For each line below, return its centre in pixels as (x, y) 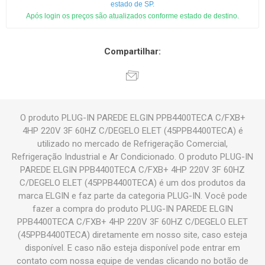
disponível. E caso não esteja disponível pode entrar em (132, 248)
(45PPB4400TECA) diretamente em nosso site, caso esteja (132, 235)
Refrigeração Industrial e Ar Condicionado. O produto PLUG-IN (132, 157)
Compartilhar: (132, 52)
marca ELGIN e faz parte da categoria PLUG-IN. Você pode (132, 196)
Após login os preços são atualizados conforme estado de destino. (132, 16)
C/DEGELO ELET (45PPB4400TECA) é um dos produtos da (132, 183)
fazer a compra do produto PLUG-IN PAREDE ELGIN (132, 209)
